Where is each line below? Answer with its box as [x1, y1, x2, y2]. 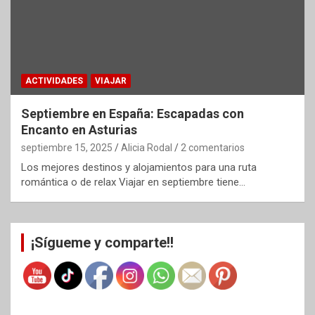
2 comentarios [181, 141, 245, 153]
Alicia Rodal [121, 141, 172, 153]
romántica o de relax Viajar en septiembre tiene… [21, 175, 245, 188]
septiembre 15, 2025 [21, 141, 112, 153]
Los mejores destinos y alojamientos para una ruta [21, 160, 257, 174]
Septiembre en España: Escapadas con [21, 105, 244, 121]
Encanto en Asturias [21, 122, 137, 137]
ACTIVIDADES [25, 75, 83, 86]
